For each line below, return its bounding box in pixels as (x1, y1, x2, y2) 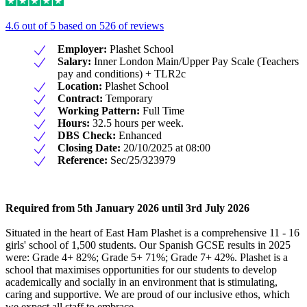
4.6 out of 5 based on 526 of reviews (5, 20, 164, 32)
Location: (58, 80, 102, 93)
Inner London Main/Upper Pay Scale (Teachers (91, 56, 299, 68)
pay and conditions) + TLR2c (58, 68, 186, 80)
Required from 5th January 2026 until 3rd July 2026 (5, 202, 249, 214)
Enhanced (116, 130, 162, 142)
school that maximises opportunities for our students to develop (5, 264, 277, 276)
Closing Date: (58, 142, 121, 154)
